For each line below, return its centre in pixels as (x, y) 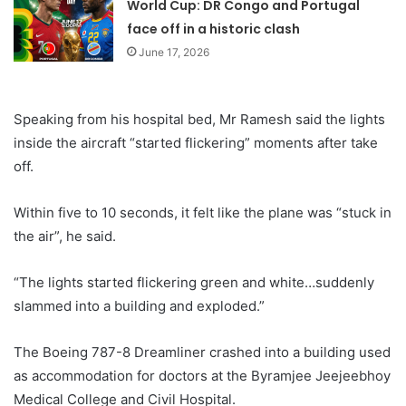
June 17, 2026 (174, 53)
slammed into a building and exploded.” (139, 306)
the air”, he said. (65, 237)
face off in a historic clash (214, 29)
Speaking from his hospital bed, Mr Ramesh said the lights (199, 120)
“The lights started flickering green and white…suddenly (194, 283)
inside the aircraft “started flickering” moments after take (196, 143)
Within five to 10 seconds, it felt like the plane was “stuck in (203, 213)
